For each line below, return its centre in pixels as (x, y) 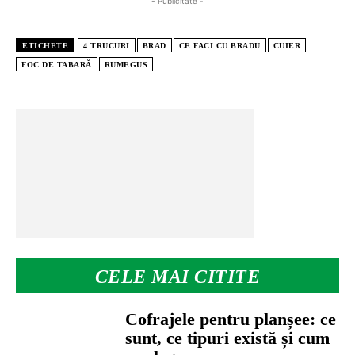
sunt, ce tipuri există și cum (228, 338)
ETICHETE (45, 46)
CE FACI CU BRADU (219, 46)
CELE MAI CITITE (177, 277)
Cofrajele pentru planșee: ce (231, 319)
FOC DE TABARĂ (57, 65)
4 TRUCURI (107, 46)
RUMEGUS (126, 65)
